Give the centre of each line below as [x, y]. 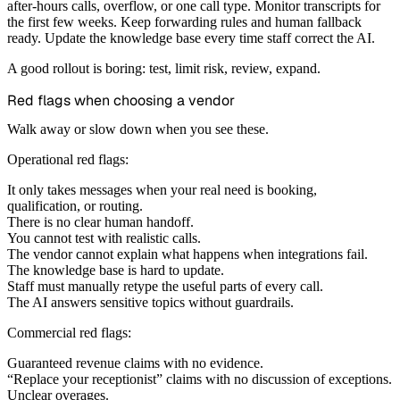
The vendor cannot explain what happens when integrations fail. [187, 254]
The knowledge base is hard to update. [116, 271]
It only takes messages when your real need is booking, [162, 190]
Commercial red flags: [69, 333]
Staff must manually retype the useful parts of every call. [165, 287]
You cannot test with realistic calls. [104, 238]
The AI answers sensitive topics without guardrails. [150, 303]
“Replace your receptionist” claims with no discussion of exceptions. [200, 379]
